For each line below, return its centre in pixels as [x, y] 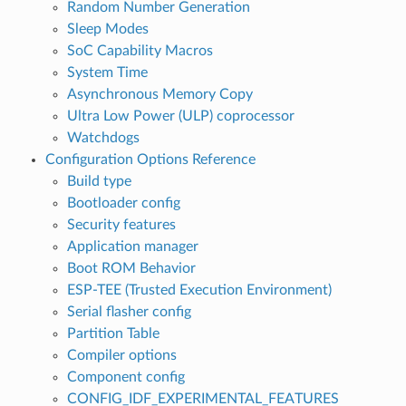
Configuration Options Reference [150, 159]
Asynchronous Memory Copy [159, 94]
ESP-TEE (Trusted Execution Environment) [199, 290]
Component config [126, 377]
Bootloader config [123, 203]
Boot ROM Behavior [131, 268]
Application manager [132, 246]
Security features [121, 224]
